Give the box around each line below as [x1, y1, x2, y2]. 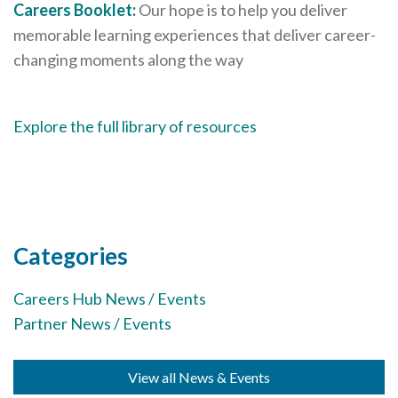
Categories [13, 241, 128, 270]
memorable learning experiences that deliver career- [13, 25, 376, 44]
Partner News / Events [13, 313, 171, 333]
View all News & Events [128, 368, 270, 386]
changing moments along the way [13, 50, 243, 69]
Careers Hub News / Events [13, 288, 206, 308]
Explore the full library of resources [13, 116, 257, 136]
